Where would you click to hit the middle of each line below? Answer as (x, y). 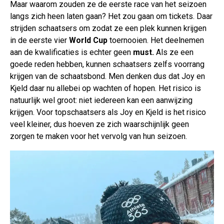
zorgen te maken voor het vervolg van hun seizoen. (98, 136)
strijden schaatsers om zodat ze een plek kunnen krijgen (108, 28)
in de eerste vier (39, 40)
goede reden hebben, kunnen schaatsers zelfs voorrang (107, 64)
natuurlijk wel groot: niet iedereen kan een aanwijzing (101, 100)
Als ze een (175, 52)
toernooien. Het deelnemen (156, 40)
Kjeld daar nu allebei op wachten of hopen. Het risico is (105, 88)
